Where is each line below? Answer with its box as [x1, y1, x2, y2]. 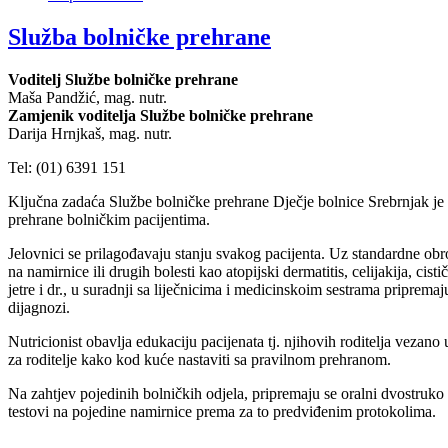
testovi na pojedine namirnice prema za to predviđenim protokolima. [8, 402, 436, 420]
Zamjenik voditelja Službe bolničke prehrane [8, 106, 313, 124]
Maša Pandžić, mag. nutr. [8, 88, 167, 106]
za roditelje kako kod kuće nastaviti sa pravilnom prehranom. [8, 350, 391, 368]
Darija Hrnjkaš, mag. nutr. [8, 124, 172, 142]
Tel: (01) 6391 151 [8, 158, 126, 176]
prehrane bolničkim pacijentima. [8, 210, 210, 228]
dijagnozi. [8, 298, 70, 316]
